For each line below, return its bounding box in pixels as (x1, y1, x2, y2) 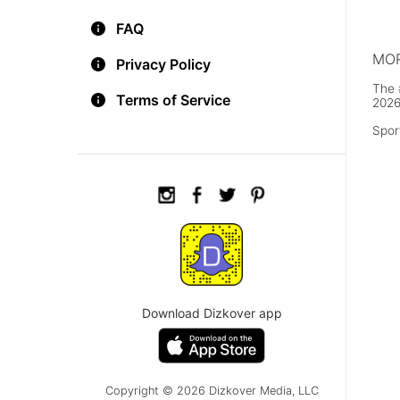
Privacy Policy (116, 55, 211, 73)
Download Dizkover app (141, 305, 282, 321)
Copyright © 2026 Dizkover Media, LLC (104, 384, 319, 397)
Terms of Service (116, 91, 230, 109)
